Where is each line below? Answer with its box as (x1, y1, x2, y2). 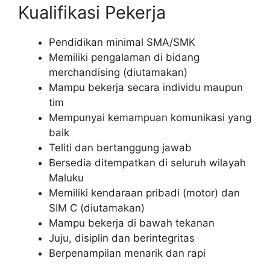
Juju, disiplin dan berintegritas (49, 231, 195, 244)
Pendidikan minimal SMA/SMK (49, 36, 195, 48)
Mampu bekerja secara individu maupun (49, 81, 243, 93)
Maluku (49, 171, 84, 184)
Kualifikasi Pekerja (18, 1, 166, 23)
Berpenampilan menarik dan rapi (49, 246, 206, 259)
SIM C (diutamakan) (49, 201, 145, 214)
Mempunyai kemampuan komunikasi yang (49, 111, 251, 124)
